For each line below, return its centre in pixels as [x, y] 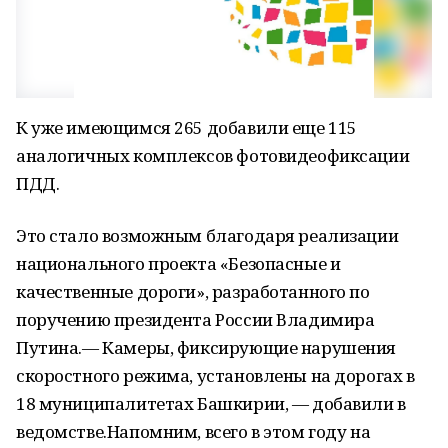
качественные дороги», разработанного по [193, 291]
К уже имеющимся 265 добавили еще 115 [186, 127]
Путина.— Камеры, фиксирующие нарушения [206, 347]
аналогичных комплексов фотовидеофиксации [213, 155]
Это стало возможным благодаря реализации [207, 235]
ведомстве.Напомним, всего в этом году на [193, 431]
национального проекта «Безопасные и [178, 263]
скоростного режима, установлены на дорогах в [215, 375]
